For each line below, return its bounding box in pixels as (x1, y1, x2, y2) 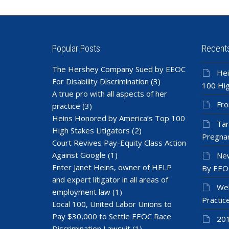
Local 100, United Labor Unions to (52, 198, 172, 209)
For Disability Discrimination (52, 76, 149, 86)
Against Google (52, 149, 106, 160)
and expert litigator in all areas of (52, 174, 168, 185)
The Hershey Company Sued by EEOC (52, 63, 186, 74)
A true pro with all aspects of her (52, 88, 167, 99)
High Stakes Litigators (52, 125, 130, 135)
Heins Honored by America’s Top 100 (52, 112, 185, 123)
